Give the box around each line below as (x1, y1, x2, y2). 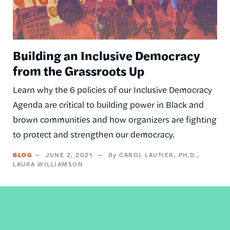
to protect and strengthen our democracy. (13, 127, 175, 140)
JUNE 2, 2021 (46, 149, 92, 159)
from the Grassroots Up (13, 61, 144, 79)
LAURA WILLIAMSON (13, 159, 83, 168)
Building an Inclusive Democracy (13, 46, 200, 64)
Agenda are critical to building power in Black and (13, 98, 204, 110)
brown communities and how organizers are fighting (13, 112, 217, 125)
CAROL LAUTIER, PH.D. (119, 149, 197, 159)
